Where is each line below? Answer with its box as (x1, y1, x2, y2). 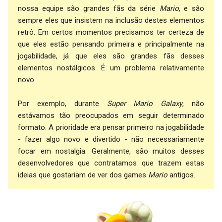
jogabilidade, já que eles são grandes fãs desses (18, 52, 204, 60)
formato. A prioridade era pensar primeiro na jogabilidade (18, 123, 204, 132)
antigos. (167, 170, 195, 179)
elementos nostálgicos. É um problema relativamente (18, 63, 204, 72)
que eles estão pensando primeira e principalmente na (18, 40, 204, 49)
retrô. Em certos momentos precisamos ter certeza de (18, 28, 204, 37)
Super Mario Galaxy (107, 99, 183, 108)
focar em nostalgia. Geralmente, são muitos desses (18, 147, 204, 156)
